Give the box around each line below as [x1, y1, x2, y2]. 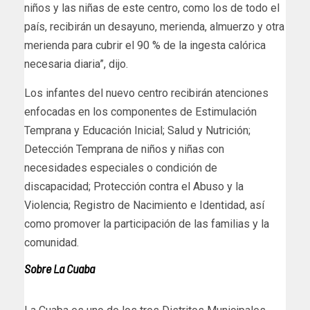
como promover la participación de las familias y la [24, 217, 269, 231]
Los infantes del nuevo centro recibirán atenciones [24, 86, 268, 100]
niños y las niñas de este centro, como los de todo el [24, 1, 280, 15]
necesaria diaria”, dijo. [24, 57, 128, 71]
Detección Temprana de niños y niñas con [24, 143, 224, 156]
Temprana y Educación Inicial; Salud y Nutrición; [24, 124, 250, 138]
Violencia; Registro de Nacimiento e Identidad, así [24, 199, 264, 212]
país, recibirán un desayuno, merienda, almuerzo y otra [24, 20, 284, 34]
